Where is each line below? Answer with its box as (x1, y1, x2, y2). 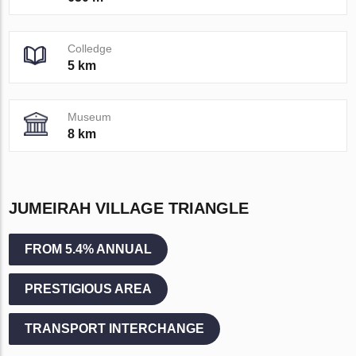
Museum (68, 110, 112, 123)
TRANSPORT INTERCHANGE (25, 321, 205, 335)
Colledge (68, 41, 113, 55)
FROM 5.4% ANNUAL (25, 242, 153, 256)
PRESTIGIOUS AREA (25, 281, 153, 296)
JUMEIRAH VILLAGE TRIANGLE (9, 199, 250, 217)
